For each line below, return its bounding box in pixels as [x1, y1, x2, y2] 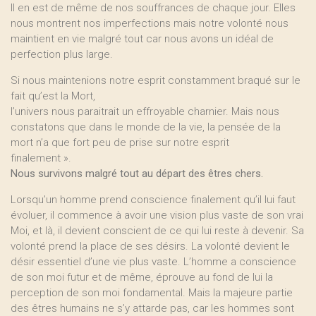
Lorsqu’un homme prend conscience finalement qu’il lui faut [11, 193, 296, 206]
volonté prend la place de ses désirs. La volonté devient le [11, 240, 290, 253]
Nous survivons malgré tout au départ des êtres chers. [11, 167, 263, 180]
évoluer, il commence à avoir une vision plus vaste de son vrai [11, 209, 303, 221]
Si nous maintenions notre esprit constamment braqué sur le [11, 74, 300, 87]
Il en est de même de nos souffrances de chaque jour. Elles [11, 1, 296, 14]
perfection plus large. [11, 48, 113, 61]
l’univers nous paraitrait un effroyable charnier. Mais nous [11, 105, 279, 118]
